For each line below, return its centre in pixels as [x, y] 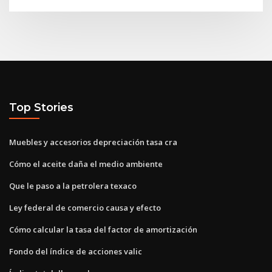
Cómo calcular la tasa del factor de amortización [103, 229]
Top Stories [41, 107]
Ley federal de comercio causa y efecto [85, 207]
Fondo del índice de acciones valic [76, 251]
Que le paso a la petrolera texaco [73, 185]
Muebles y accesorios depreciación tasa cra [93, 142]
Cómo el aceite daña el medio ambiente [86, 164]
